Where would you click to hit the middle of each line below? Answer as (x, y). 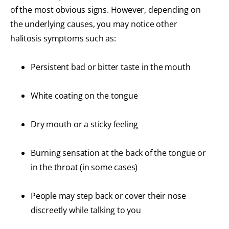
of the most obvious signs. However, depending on (106, 10)
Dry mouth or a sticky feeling (85, 124)
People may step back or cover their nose (108, 196)
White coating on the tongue (84, 96)
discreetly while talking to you (86, 210)
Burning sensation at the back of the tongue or (118, 153)
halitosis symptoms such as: (63, 39)
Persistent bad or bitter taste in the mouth (111, 67)
